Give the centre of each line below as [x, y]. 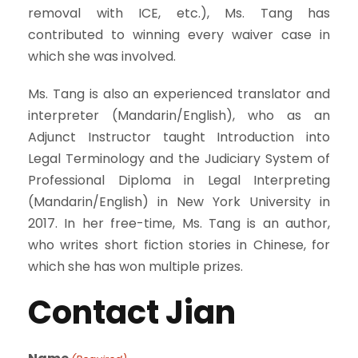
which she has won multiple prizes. [135, 266]
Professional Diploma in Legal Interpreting [179, 180]
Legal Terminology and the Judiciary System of [179, 158]
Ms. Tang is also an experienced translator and [179, 93]
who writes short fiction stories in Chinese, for [179, 245]
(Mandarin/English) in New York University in [179, 201]
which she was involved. [102, 56]
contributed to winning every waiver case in [179, 34]
